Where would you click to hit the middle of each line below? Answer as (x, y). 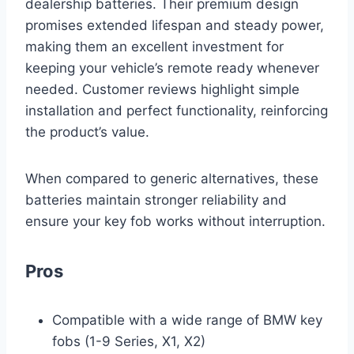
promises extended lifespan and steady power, (175, 26)
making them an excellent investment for (154, 47)
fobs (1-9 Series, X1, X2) (129, 342)
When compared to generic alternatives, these (172, 179)
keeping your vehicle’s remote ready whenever (172, 68)
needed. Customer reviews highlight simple (162, 90)
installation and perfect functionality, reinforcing (177, 111)
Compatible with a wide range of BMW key (187, 320)
